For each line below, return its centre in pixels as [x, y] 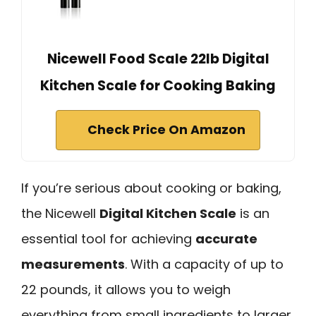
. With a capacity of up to [204, 264]
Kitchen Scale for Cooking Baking [158, 85]
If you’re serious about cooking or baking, [151, 188]
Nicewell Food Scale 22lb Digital [158, 59]
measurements [73, 264]
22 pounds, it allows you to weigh [126, 289]
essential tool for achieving [108, 238]
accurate [226, 238]
